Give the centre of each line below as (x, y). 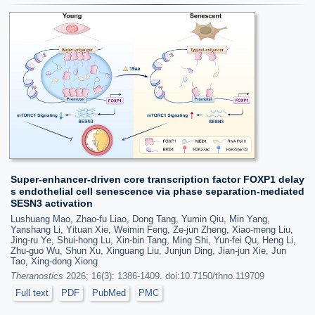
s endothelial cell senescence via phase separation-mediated (157, 191)
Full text (32, 292)
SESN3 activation (52, 203)
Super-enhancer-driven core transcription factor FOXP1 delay (157, 179)
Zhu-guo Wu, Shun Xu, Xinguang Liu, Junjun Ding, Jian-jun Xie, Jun (148, 250)
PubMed (109, 292)
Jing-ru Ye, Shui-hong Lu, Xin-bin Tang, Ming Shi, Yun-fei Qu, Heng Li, (153, 240)
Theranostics (37, 276)
